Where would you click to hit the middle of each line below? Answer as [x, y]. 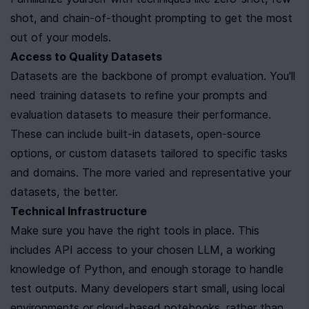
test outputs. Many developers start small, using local [148, 288]
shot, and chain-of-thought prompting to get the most [151, 18]
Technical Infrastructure [79, 211]
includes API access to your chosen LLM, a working [143, 250]
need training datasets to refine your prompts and [139, 95]
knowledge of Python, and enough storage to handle [147, 269]
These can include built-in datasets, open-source [136, 134]
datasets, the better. [64, 192]
